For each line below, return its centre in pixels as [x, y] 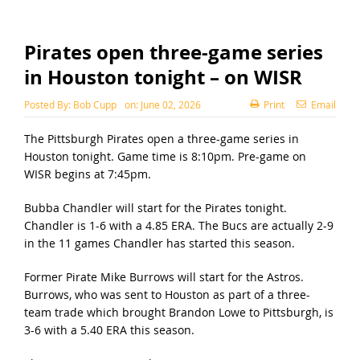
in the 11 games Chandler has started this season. [159, 243]
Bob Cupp [94, 104]
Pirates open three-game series [173, 52]
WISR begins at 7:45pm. [87, 174]
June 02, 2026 [170, 104]
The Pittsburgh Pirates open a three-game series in [161, 138]
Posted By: [48, 104]
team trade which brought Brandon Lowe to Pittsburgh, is [178, 312]
